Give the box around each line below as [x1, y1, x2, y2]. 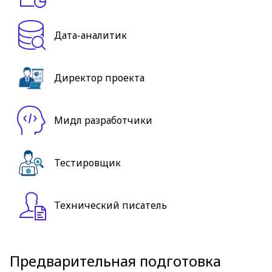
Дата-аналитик [54, 29, 127, 42]
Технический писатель [54, 199, 167, 212]
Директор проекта [54, 71, 144, 84]
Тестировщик [54, 156, 121, 169]
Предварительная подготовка [10, 251, 221, 271]
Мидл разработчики [54, 114, 152, 127]
